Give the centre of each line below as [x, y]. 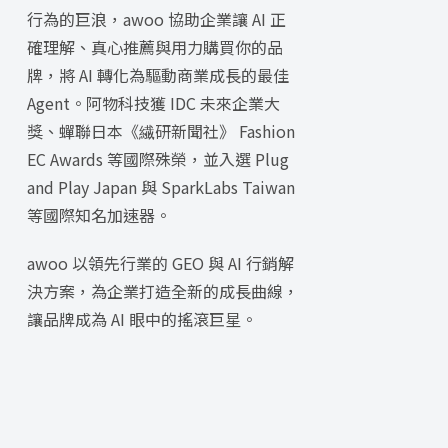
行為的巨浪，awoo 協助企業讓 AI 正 [156, 19]
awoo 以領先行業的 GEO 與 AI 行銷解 [160, 263]
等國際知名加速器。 [98, 215]
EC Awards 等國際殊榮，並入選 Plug [157, 159]
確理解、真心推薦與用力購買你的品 [154, 47]
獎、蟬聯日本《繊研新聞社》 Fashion [160, 131]
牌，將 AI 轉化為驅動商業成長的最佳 [157, 75]
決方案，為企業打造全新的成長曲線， [162, 291]
